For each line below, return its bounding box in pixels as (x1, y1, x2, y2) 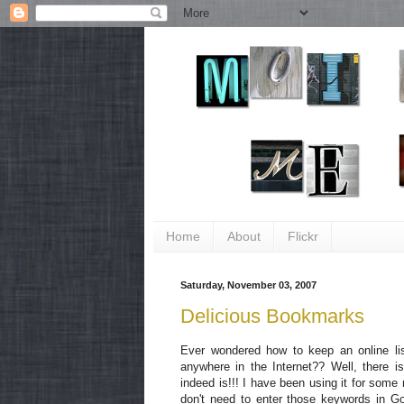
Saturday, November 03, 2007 (180, 279, 317, 290)
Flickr (288, 229, 318, 244)
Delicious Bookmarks (180, 305, 364, 328)
